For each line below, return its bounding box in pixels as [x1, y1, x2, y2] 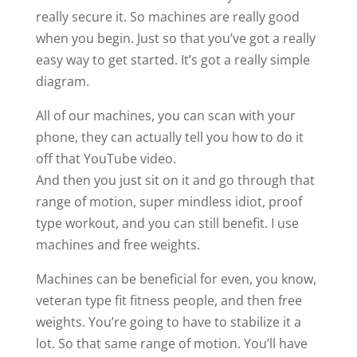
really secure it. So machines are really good [35, 7, 300, 25]
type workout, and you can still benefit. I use [35, 214, 299, 232]
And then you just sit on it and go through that [35, 171, 315, 189]
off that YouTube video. [35, 149, 176, 167]
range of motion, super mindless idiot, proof [35, 192, 302, 210]
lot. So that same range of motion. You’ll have [35, 334, 308, 352]
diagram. [35, 72, 89, 90]
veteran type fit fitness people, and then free [35, 291, 302, 309]
